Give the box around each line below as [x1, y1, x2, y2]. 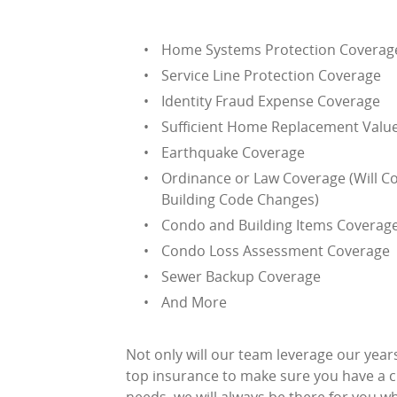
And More [161, 292, 227, 312]
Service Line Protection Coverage [161, 66, 381, 85]
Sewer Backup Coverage [161, 267, 321, 286]
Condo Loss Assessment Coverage [161, 241, 390, 261]
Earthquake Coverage [161, 143, 305, 162]
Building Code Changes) [161, 190, 319, 209]
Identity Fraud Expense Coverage [161, 91, 380, 111]
